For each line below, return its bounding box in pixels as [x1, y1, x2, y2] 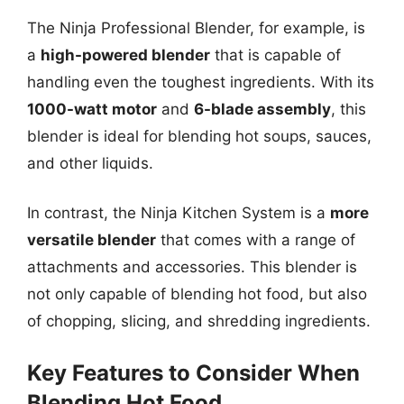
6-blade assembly [194, 99, 331, 118]
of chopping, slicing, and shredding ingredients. [27, 312, 371, 330]
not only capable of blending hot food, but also [27, 285, 367, 303]
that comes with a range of [156, 231, 355, 249]
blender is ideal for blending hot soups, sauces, [27, 126, 372, 145]
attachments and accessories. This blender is [27, 258, 357, 276]
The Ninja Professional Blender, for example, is [27, 18, 365, 37]
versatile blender [27, 231, 156, 249]
